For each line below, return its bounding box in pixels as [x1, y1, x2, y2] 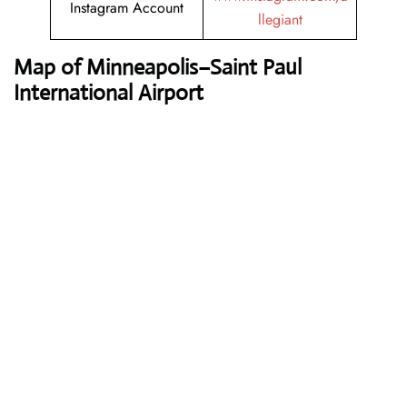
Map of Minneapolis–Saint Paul [14, 54, 302, 82]
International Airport [14, 79, 203, 107]
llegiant [257, 9, 303, 31]
